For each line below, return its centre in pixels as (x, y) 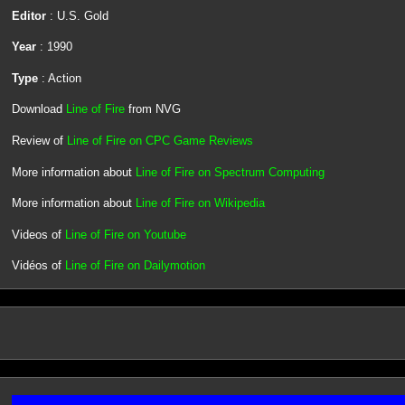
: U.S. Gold (77, 15)
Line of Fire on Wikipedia (200, 203)
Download (38, 109)
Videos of (38, 234)
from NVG (152, 109)
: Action (59, 78)
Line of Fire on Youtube (125, 234)
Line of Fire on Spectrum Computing (230, 172)
